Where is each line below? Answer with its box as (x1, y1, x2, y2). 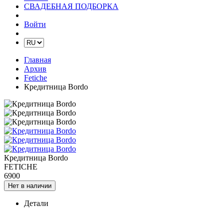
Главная (24, 55, 51, 64)
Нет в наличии (8, 182, 51, 189)
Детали (24, 199, 48, 207)
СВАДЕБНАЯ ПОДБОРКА (24, 2, 118, 10)
